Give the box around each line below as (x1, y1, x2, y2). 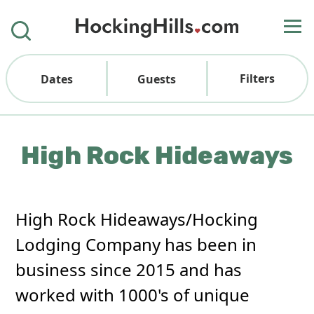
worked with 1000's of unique (15, 283, 250, 306)
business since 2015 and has (15, 258, 243, 281)
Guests (137, 71, 177, 87)
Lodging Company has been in (15, 233, 257, 256)
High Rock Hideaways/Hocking (15, 207, 259, 231)
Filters (239, 71, 275, 86)
